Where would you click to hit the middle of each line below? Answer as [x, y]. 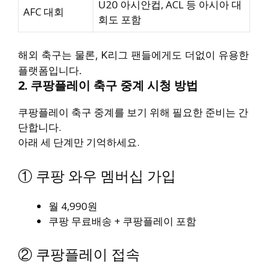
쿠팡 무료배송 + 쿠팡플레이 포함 [122, 221]
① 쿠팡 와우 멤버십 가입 [97, 175]
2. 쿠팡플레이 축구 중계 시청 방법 [108, 86]
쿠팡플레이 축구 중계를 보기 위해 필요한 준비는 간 [133, 112]
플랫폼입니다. [50, 71]
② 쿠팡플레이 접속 [79, 254]
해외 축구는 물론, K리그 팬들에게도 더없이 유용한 [133, 55]
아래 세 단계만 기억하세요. [79, 142]
